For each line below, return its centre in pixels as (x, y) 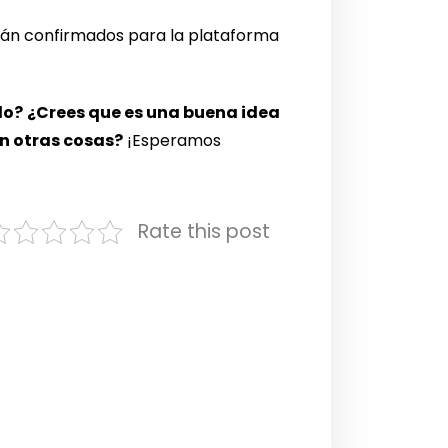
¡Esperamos (172, 141)
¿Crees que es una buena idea (154, 113)
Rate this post (203, 232)
